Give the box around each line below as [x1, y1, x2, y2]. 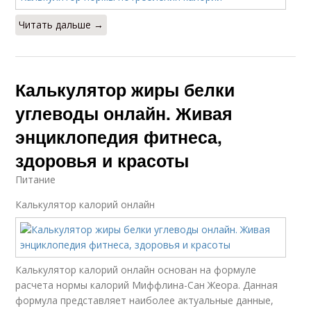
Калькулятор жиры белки [15, 77, 235, 102]
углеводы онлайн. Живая [15, 101, 233, 126]
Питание [15, 173, 56, 186]
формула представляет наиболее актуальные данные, [15, 294, 274, 307]
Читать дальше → [19, 18, 104, 31]
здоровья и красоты [15, 148, 190, 173]
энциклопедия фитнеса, [15, 124, 223, 149]
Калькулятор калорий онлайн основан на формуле [15, 263, 257, 276]
